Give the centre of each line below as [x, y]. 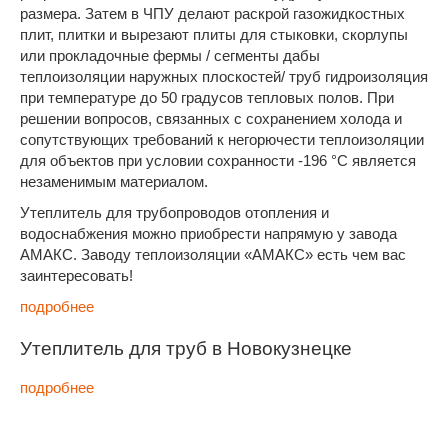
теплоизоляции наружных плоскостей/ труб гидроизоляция [224, 76]
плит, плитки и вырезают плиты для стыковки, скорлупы [214, 34]
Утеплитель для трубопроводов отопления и [174, 212]
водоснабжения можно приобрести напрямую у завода [208, 233]
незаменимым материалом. [114, 181]
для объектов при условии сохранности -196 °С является [218, 160]
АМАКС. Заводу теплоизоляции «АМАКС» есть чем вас [213, 254]
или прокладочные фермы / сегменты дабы [170, 55]
